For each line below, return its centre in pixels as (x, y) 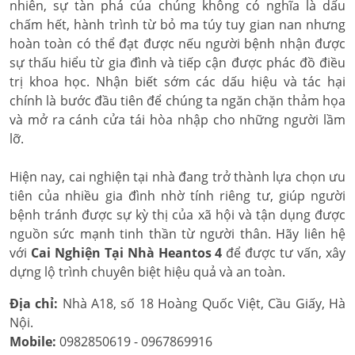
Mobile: (33, 342)
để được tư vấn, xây (284, 253)
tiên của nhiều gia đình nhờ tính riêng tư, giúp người (177, 196)
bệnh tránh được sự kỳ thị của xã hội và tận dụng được (177, 215)
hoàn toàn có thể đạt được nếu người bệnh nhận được (177, 44)
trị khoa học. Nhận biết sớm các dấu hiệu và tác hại (177, 82)
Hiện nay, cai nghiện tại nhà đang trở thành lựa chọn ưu (177, 177)
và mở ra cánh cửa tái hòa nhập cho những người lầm (177, 120)
